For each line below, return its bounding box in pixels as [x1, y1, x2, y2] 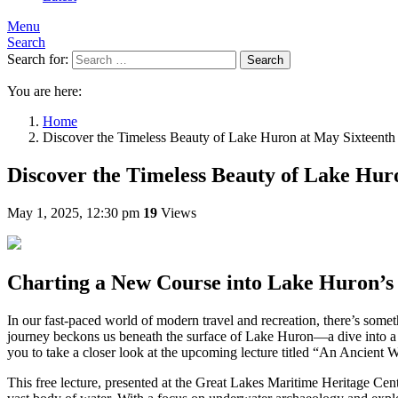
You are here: [7, 84, 82, 99]
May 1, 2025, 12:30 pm [7, 204, 139, 220]
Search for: [7, 52, 68, 67]
